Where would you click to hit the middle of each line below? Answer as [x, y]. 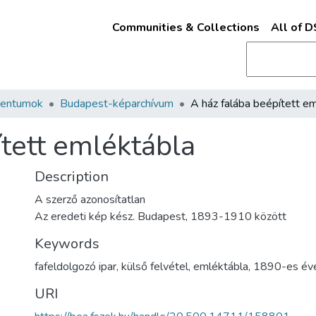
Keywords [67, 244]
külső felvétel [155, 267]
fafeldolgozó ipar [75, 267]
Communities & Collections [186, 28]
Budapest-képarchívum [117, 104]
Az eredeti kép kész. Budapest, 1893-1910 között [160, 217]
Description [72, 177]
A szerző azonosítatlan [90, 200]
